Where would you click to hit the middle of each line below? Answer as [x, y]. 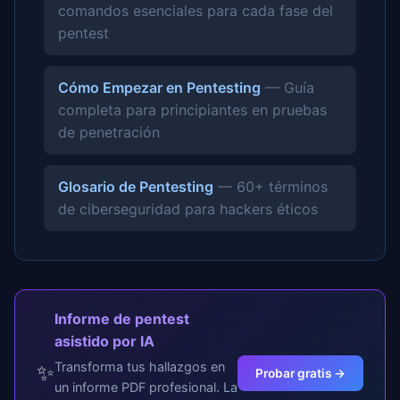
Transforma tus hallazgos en [140, 367]
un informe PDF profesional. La [146, 387]
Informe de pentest [122, 319]
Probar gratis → [300, 373]
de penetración [109, 133]
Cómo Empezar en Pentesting [159, 88]
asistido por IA [104, 342]
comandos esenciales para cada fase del [196, 11]
